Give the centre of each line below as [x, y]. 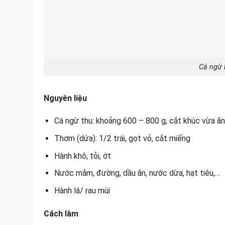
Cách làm [61, 213]
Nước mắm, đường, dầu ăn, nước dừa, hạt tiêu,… [137, 173]
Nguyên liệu [66, 98]
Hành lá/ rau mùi [82, 190]
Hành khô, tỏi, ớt [82, 156]
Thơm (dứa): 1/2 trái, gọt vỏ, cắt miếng [122, 139]
